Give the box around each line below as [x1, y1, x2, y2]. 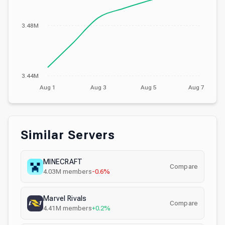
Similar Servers [21, 128, 116, 142]
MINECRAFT [43, 158, 83, 166]
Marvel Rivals [43, 194, 87, 202]
